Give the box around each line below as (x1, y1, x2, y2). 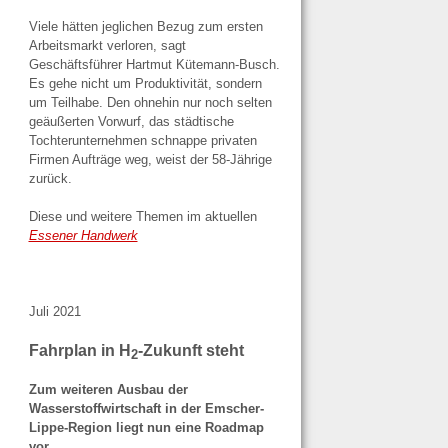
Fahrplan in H (28, 341, 131, 359)
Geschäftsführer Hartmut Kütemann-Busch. (28, 56, 280, 72)
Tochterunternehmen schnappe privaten (28, 132, 257, 148)
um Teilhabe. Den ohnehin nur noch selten (28, 94, 272, 110)
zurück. (28, 170, 72, 186)
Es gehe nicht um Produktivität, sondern (28, 75, 262, 91)
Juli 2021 (28, 304, 81, 320)
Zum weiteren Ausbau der (28, 381, 188, 397)
